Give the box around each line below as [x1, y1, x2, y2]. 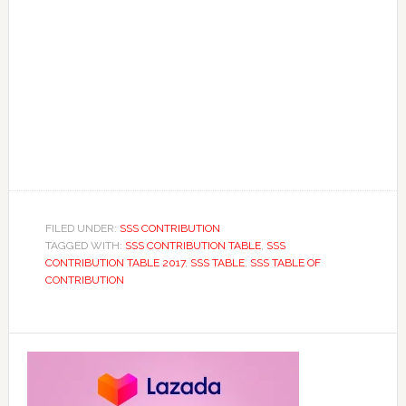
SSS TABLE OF [249, 256, 321, 270]
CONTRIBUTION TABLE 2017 [44, 256, 185, 270]
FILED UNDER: [44, 222, 120, 236]
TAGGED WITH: [44, 239, 125, 253]
